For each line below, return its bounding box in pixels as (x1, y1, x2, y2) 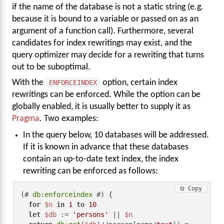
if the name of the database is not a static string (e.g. (12, 3, 203, 12)
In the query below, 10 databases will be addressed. (23, 131, 209, 140)
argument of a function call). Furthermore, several (12, 27, 193, 36)
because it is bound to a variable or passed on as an (12, 15, 198, 24)
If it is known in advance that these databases (23, 143, 189, 152)
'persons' (72, 210, 109, 218)
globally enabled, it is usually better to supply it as (12, 102, 190, 111)
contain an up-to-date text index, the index (23, 155, 179, 164)
